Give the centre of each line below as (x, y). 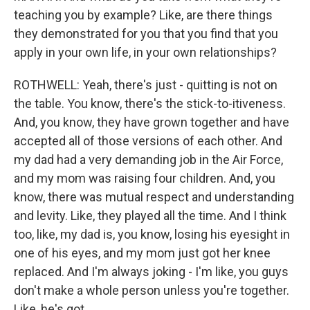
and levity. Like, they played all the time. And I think (150, 216)
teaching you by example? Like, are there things (143, 15)
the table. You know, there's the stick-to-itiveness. (150, 103)
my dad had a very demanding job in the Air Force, (148, 159)
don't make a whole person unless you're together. (152, 290)
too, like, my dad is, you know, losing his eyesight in (152, 234)
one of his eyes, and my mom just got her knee (142, 253)
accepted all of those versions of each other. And (148, 141)
